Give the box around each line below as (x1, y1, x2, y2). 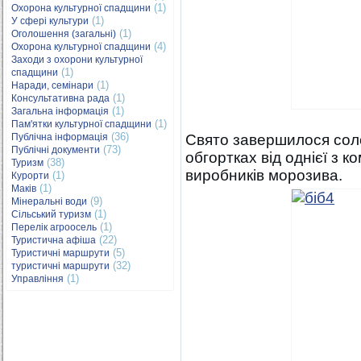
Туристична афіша (11, 234, 96, 246)
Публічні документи (11, 144, 100, 156)
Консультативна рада (11, 93, 110, 104)
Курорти (11, 170, 49, 181)
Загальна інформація (11, 106, 109, 117)
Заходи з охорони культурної (11, 54, 143, 65)
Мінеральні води (11, 196, 87, 207)
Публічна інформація (11, 131, 108, 143)
